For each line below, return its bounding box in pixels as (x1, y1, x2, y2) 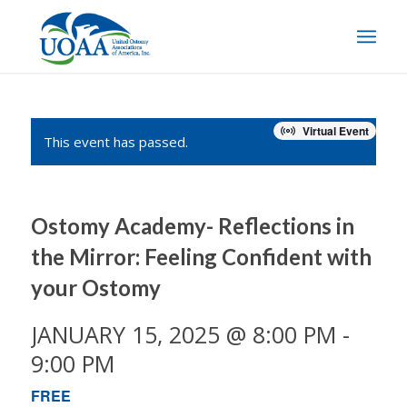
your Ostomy (30, 274, 161, 301)
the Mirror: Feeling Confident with (30, 243, 372, 270)
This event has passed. (43, 133, 188, 151)
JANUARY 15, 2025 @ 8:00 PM (30, 319, 336, 350)
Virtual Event (303, 123, 370, 139)
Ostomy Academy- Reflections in (30, 213, 354, 239)
